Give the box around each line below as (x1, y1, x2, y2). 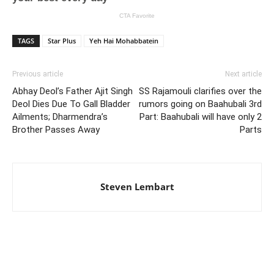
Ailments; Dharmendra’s (12, 111, 108, 123)
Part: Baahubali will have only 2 (139, 111, 262, 123)
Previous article (12, 70, 63, 79)
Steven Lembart (100, 180, 174, 193)
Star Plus (48, 36, 76, 46)
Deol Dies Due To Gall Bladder (12, 98, 130, 110)
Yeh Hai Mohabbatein (89, 36, 158, 46)
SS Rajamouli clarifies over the (139, 86, 262, 97)
